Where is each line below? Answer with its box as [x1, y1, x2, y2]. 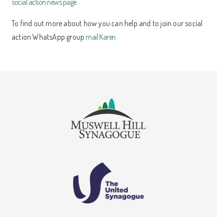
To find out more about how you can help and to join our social [12, 18, 203, 28]
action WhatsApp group [12, 31, 86, 42]
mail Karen [86, 31, 116, 42]
